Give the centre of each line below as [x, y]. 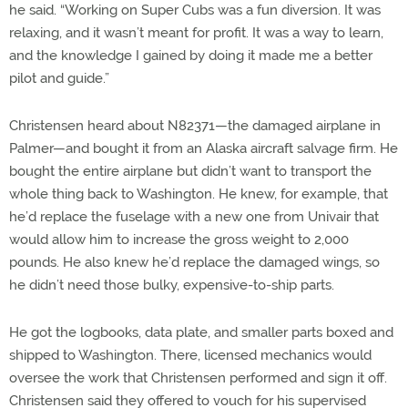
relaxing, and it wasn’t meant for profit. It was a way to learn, [196, 32]
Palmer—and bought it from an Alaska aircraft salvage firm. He [204, 148]
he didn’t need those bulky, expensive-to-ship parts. [172, 285]
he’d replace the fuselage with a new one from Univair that [194, 216]
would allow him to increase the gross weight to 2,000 [179, 239]
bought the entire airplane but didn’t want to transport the [190, 171]
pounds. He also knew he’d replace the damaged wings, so [194, 262]
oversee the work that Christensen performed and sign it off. [198, 377]
